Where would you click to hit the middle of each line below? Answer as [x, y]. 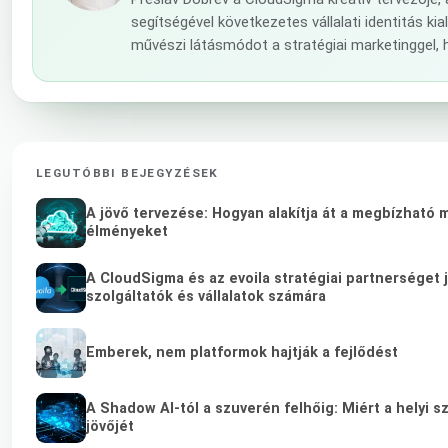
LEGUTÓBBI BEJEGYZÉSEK [127, 172]
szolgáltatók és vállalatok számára [206, 296]
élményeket [127, 231]
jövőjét [110, 427]
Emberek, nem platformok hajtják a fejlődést [242, 352]
